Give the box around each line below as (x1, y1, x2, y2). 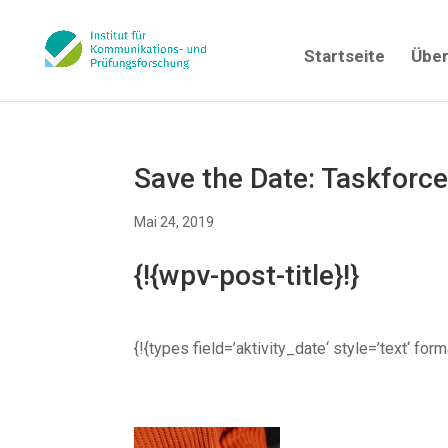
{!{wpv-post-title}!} (134, 259, 360, 292)
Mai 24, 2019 (134, 214, 215, 230)
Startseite (304, 46, 385, 66)
